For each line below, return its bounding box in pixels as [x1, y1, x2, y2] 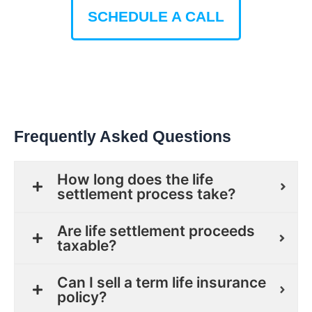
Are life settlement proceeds [57, 221, 255, 240]
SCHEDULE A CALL [88, 8, 224, 24]
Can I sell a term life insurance [57, 273, 266, 291]
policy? [57, 288, 107, 306]
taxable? [57, 236, 116, 254]
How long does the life [57, 170, 213, 188]
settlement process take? [57, 185, 235, 203]
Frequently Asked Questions [14, 127, 231, 146]
